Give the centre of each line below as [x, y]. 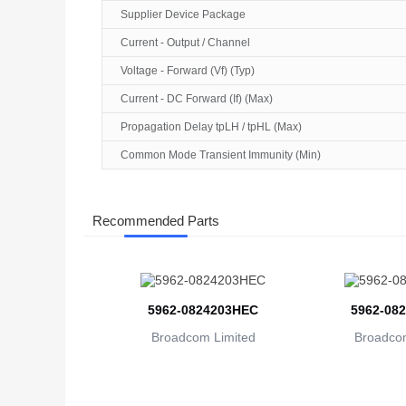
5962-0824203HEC [203, 310]
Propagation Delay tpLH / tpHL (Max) [211, 127]
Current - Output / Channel [185, 43]
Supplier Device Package [183, 15]
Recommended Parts [156, 221]
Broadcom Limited [203, 338]
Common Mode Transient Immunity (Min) [221, 155]
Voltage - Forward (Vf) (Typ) [188, 71]
